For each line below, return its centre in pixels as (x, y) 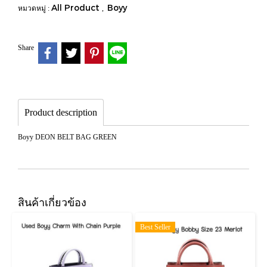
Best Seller (155, 227)
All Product (77, 7)
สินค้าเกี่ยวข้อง (52, 201)
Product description (61, 112)
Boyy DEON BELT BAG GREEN (67, 137)
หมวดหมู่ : (35, 8)
